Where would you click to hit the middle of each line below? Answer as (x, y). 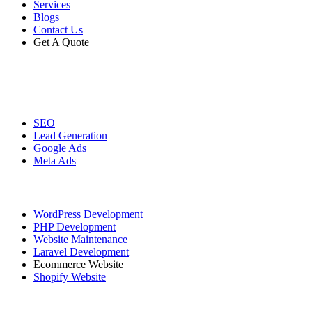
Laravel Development (81, 252)
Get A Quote (61, 42)
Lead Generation (70, 135)
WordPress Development (88, 214)
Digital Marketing (57, 96)
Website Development (67, 187)
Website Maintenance (80, 240)
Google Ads (60, 148)
